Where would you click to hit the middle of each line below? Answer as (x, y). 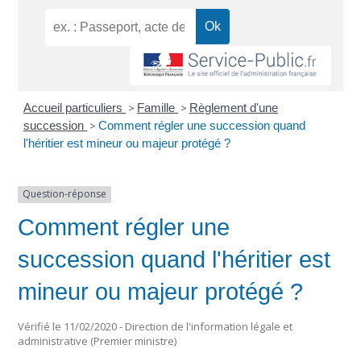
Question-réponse (65, 194)
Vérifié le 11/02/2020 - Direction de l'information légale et (156, 327)
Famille (157, 108)
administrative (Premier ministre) (98, 341)
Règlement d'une (233, 108)
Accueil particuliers (74, 108)
